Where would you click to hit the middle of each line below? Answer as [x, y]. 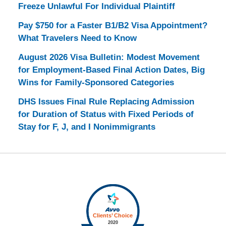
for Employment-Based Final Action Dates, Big [111, 70]
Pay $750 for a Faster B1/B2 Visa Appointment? [112, 26]
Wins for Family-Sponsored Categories [96, 82]
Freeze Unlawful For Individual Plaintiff [96, 7]
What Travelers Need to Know [77, 38]
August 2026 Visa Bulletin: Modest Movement [109, 57]
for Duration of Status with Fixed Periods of [106, 114]
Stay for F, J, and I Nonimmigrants [87, 127]
